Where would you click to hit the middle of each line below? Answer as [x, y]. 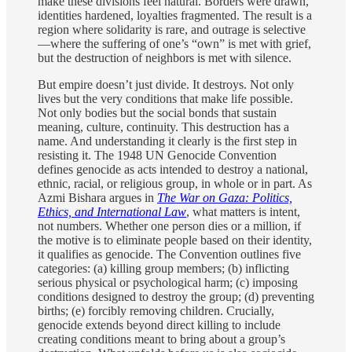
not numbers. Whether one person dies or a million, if [169, 226]
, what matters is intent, [243, 212]
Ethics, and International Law [112, 212]
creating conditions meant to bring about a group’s [161, 339]
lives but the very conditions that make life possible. [165, 99]
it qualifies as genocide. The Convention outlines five [169, 255]
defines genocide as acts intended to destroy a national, [173, 170]
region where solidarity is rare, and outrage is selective [172, 30]
